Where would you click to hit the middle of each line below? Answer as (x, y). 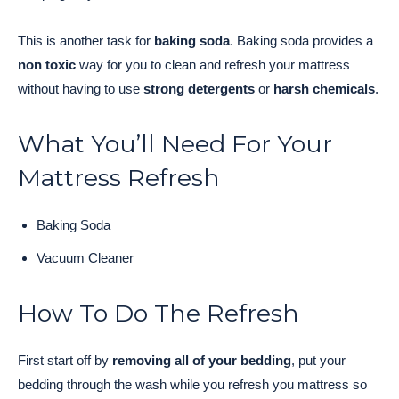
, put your (318, 361)
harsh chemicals (324, 89)
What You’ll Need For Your (175, 144)
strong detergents (199, 89)
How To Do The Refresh (159, 313)
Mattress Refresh (119, 178)
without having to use (81, 89)
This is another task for (86, 41)
